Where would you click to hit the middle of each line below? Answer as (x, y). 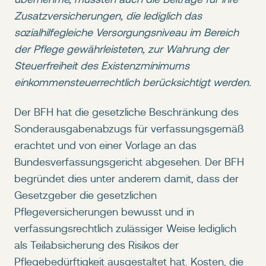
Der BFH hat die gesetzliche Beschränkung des (126, 112)
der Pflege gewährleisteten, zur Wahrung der (121, 49)
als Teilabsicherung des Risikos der (96, 245)
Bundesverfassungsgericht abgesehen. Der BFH (129, 162)
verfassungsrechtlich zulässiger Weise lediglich (125, 228)
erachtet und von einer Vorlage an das (105, 145)
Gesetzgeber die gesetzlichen (85, 195)
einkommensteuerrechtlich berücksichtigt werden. (133, 82)
